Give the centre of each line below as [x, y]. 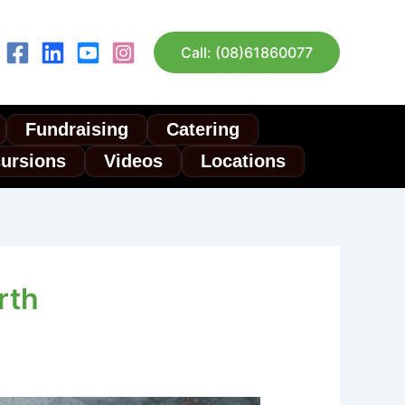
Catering [203, 129]
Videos [133, 160]
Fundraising [77, 129]
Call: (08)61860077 [247, 52]
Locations [243, 160]
